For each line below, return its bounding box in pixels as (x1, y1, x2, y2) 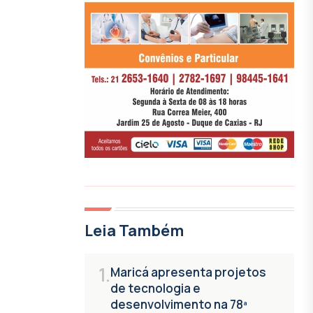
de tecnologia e (110, 279, 201, 296)
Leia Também (85, 219, 184, 241)
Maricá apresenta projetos (110, 263, 266, 280)
